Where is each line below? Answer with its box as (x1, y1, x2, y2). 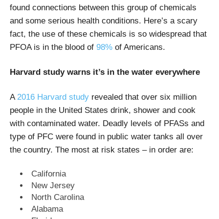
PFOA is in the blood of (10, 42, 94, 52)
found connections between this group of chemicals (10, 2, 197, 12)
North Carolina (31, 192, 84, 202)
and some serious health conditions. (10, 16, 144, 25)
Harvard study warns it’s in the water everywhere (10, 67, 200, 77)
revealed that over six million (91, 92, 197, 102)
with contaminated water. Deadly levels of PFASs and (10, 118, 204, 128)
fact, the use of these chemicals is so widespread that (10, 29, 207, 39)
